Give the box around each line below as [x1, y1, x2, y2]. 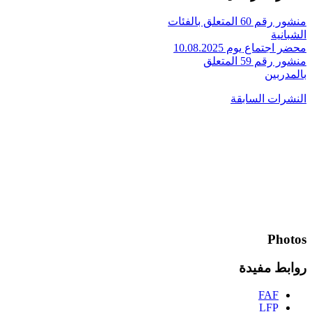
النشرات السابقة [231, 93, 306, 105]
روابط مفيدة [239, 260, 306, 275]
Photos [267, 232, 306, 247]
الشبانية [271, 29, 306, 41]
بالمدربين [265, 68, 306, 81]
